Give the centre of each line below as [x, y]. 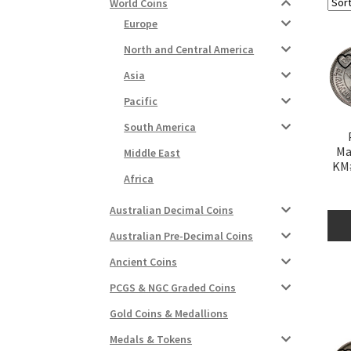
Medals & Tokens [151, 339]
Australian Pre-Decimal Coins [182, 235]
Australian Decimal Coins [172, 210]
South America [160, 127]
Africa [139, 178]
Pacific [141, 101]
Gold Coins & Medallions [169, 313]
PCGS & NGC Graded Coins [173, 287]
